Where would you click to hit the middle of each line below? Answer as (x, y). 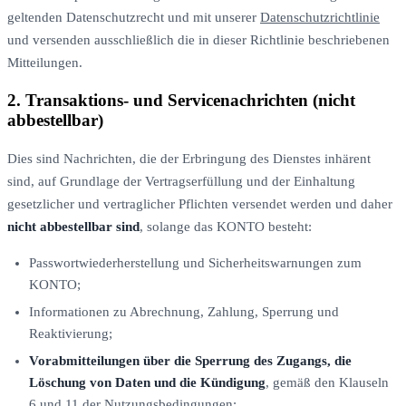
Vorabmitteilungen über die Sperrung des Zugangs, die (190, 360)
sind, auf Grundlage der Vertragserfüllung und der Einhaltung (181, 181)
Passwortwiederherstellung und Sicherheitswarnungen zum (195, 262)
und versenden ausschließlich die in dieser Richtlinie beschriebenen (198, 39)
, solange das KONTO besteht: (226, 226)
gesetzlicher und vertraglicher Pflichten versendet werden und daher (200, 203)
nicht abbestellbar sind (73, 226)
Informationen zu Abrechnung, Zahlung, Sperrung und (184, 311)
